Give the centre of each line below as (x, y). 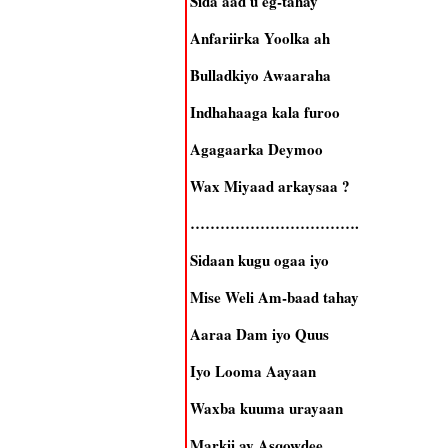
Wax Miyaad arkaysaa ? (269, 186)
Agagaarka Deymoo (256, 149)
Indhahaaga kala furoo (264, 112)
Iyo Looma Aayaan (252, 371)
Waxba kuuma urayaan (266, 408)
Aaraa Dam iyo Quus (259, 334)
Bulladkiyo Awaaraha (260, 75)
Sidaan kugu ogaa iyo (259, 260)
